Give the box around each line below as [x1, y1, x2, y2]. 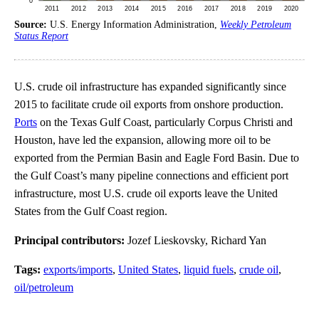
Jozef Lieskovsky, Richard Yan [127, 234, 266, 246]
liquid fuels [184, 263, 234, 276]
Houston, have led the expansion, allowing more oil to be [14, 133, 271, 146]
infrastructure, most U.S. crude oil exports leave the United [14, 187, 278, 199]
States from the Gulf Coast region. [14, 204, 167, 217]
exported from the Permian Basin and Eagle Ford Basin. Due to [14, 151, 299, 164]
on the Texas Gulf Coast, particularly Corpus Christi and [37, 115, 293, 128]
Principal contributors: [14, 234, 127, 246]
